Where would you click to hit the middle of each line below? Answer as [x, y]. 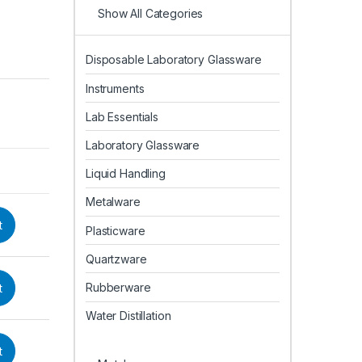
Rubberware [118, 287]
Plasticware [116, 230]
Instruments [115, 88]
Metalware [113, 202]
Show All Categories [151, 14]
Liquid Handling [126, 174]
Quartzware [116, 259]
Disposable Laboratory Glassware [174, 60]
